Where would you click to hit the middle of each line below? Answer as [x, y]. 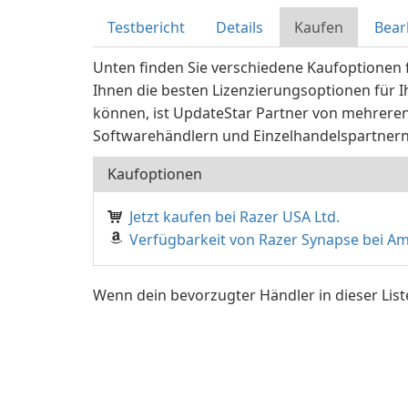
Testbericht [146, 27]
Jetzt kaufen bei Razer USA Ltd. [235, 217]
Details [240, 27]
